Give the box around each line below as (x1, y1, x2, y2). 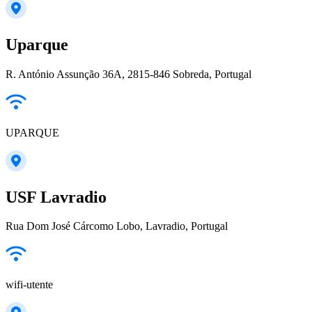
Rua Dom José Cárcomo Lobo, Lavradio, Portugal (6, 220, 228, 233)
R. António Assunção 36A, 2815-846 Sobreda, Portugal (6, 68, 251, 80)
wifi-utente (6, 279, 53, 291)
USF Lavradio (6, 187, 107, 206)
